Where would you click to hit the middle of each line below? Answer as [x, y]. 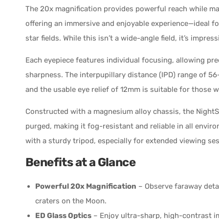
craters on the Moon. [71, 201]
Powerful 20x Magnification [86, 186]
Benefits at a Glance [80, 162]
